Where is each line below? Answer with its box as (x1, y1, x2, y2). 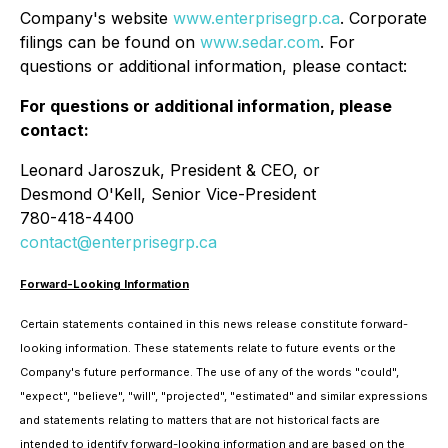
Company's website (20, 8, 173, 28)
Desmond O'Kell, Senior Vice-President (20, 184, 316, 204)
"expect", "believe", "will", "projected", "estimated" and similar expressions (20, 389, 428, 403)
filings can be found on (20, 32, 200, 52)
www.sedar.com (200, 32, 320, 52)
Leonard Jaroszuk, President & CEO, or (20, 160, 320, 180)
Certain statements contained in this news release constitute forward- (20, 317, 408, 331)
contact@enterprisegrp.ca (20, 232, 217, 252)
